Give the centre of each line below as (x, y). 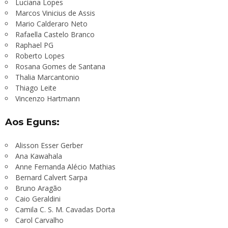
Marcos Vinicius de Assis (55, 13)
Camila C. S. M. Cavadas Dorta (65, 210)
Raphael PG (34, 45)
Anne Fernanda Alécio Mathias (65, 167)
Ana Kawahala (39, 156)
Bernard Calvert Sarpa (51, 178)
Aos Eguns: (32, 122)
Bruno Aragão (38, 188)
